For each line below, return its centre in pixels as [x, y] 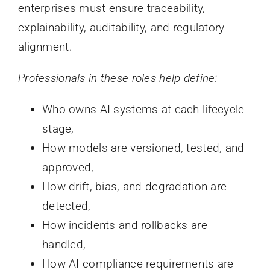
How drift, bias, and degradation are [134, 186]
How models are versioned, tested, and [143, 148]
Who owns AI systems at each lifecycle [143, 109]
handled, [64, 244]
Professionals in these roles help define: [118, 78]
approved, [68, 167]
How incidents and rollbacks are [124, 225]
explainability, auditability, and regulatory [121, 27]
